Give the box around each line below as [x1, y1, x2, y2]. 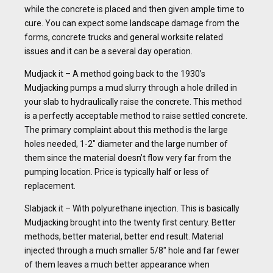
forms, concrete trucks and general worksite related [24, 32, 223, 43]
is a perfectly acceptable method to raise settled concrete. [24, 111, 247, 121]
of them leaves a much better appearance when [24, 260, 210, 270]
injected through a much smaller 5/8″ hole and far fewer [24, 246, 239, 256]
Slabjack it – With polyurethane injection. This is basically [24, 204, 239, 214]
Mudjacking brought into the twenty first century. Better [24, 218, 236, 228]
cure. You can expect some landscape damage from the [24, 18, 239, 29]
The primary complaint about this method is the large [24, 125, 228, 135]
